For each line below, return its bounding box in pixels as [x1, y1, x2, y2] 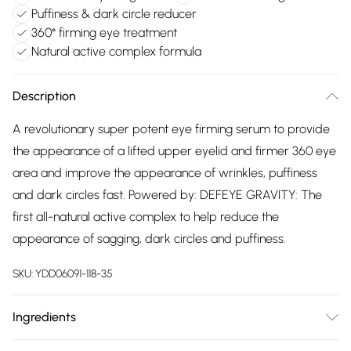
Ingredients [13, 309, 76, 324]
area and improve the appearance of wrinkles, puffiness [13, 165, 317, 180]
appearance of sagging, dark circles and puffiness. [13, 231, 286, 246]
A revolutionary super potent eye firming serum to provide [13, 121, 330, 136]
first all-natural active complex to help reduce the [13, 209, 279, 224]
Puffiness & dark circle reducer [31, 6, 197, 21]
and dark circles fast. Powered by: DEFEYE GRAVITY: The [13, 187, 322, 202]
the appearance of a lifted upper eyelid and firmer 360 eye [13, 143, 336, 158]
